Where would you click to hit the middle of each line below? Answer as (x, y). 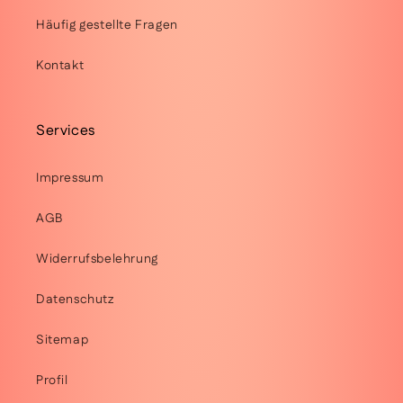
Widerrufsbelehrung (97, 259)
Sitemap (63, 340)
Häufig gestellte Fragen (107, 25)
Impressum (70, 178)
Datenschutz (75, 300)
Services (66, 131)
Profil (52, 381)
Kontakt (60, 66)
